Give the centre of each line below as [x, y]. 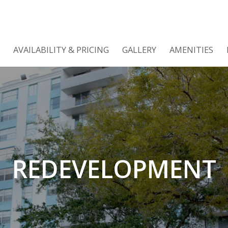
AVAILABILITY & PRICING [61, 49]
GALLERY [139, 49]
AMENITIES [191, 49]
